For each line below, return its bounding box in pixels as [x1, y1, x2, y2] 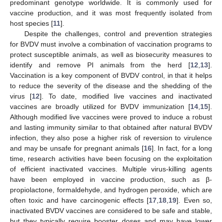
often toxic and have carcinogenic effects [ [10, 196, 149, 204]
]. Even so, [176, 196, 212, 204]
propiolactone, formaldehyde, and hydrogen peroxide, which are [10, 186, 212, 194]
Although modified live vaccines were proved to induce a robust [10, 113, 212, 121]
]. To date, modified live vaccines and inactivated [40, 92, 212, 100]
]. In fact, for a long [151, 144, 213, 152]
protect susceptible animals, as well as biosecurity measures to [10, 51, 212, 58]
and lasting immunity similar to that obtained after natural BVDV [10, 123, 212, 131]
